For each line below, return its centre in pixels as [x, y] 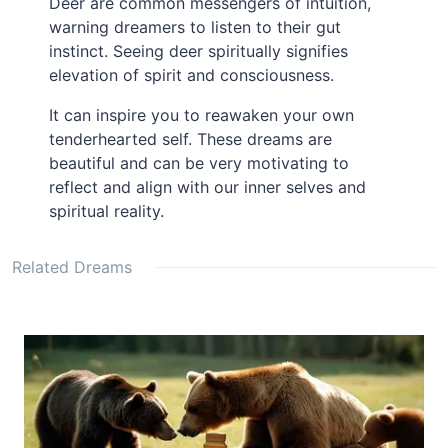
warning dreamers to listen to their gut [195, 27]
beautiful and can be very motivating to [199, 163]
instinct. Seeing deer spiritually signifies [199, 51]
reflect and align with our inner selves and [208, 187]
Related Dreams [72, 267]
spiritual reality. [107, 211]
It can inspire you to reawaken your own [202, 115]
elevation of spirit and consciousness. [192, 75]
